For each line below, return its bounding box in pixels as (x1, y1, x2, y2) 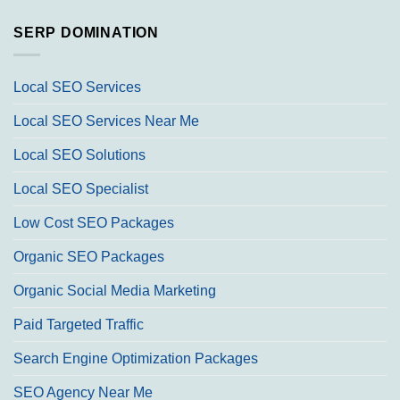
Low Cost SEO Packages (13, 214, 174, 230)
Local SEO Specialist (13, 180, 148, 196)
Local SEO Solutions (13, 146, 146, 162)
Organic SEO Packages (13, 248, 164, 264)
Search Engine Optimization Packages (13, 350, 258, 366)
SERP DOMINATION (13, 25, 159, 41)
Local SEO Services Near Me (13, 112, 199, 129)
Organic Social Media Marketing (13, 282, 216, 298)
